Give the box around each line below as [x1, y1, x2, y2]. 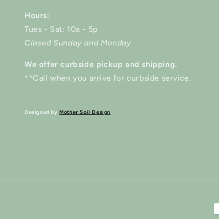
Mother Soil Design [59, 109, 111, 115]
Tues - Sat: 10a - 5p [24, 24, 98, 34]
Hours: [24, 11, 50, 21]
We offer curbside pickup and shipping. [24, 60, 180, 69]
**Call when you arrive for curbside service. [24, 73, 192, 83]
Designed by [24, 109, 60, 115]
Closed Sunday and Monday [24, 38, 131, 48]
